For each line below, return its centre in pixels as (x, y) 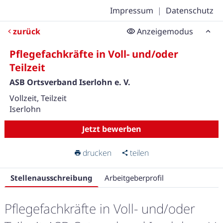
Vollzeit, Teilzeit (38, 98)
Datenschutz (190, 10)
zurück (27, 31)
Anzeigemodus (165, 31)
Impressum (132, 10)
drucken (97, 153)
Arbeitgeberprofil (134, 177)
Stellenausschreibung (51, 177)
